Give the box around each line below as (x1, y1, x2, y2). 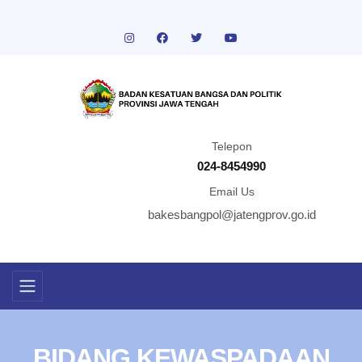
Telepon (211, 140, 252, 154)
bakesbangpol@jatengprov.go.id (147, 208, 316, 222)
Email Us (208, 185, 255, 199)
